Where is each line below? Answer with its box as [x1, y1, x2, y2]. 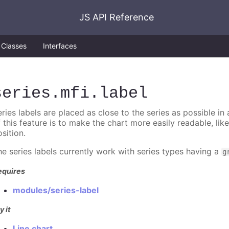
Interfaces [43, 41, 77, 50]
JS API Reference [79, 12, 154, 22]
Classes [1, 41, 27, 50]
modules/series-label [13, 185, 99, 195]
